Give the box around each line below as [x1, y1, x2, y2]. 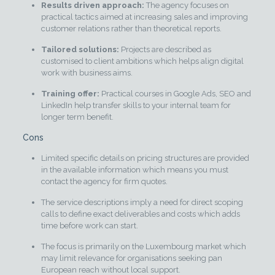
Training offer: [41, 89, 99, 99]
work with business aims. [41, 68, 133, 78]
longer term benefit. [41, 112, 114, 122]
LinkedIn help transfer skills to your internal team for [41, 101, 231, 110]
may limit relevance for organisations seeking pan [41, 254, 222, 263]
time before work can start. [41, 221, 138, 231]
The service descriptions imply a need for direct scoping [41, 198, 243, 207]
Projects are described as [118, 45, 211, 55]
